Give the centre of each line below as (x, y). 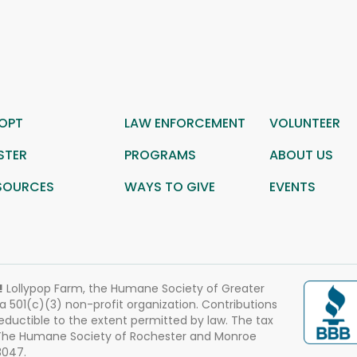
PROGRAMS (161, 155)
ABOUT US (301, 155)
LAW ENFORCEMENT (185, 123)
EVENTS (292, 187)
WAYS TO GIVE (170, 187)
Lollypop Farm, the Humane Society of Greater (134, 288)
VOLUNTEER (304, 123)
